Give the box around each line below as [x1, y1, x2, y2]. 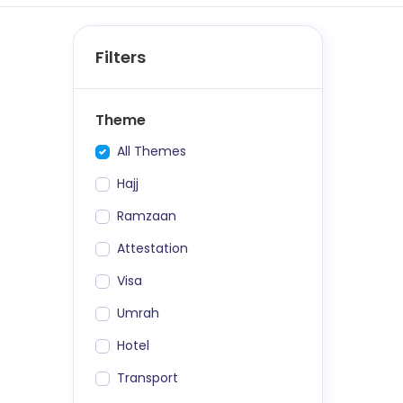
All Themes [117, 141, 186, 160]
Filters [95, 45, 146, 68]
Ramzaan [117, 206, 176, 225]
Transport [117, 368, 178, 387]
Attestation [117, 238, 188, 257]
